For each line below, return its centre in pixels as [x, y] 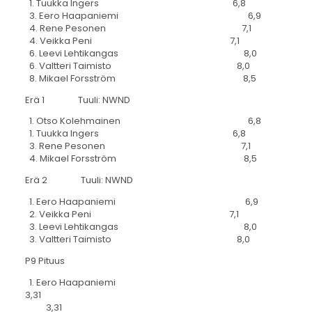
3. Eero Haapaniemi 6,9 [143, 15]
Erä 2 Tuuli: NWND [79, 180]
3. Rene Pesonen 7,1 [138, 146]
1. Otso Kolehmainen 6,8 [143, 121]
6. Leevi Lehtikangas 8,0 [141, 53]
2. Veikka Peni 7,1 [132, 214]
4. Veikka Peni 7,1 [132, 40]
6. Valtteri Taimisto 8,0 [137, 65]
